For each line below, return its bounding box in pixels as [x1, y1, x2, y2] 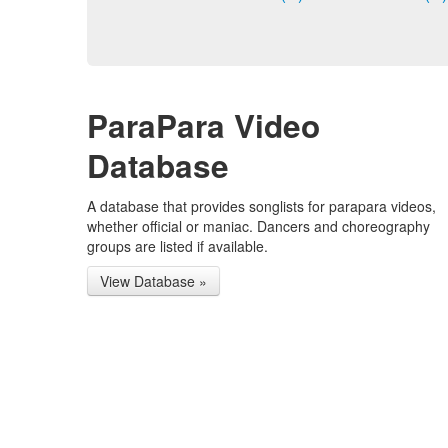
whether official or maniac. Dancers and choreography [87, 216, 430, 237]
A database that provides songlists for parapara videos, [87, 196, 436, 217]
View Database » [100, 271, 207, 292]
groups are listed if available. [87, 236, 268, 257]
